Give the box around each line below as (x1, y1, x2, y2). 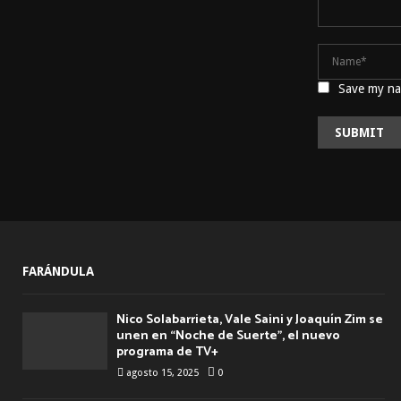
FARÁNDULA (22, 264, 94, 279)
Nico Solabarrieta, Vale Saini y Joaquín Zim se (116, 310, 383, 331)
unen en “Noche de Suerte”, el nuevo (116, 326, 340, 347)
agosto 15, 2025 (126, 367, 199, 380)
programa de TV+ (116, 342, 218, 363)
